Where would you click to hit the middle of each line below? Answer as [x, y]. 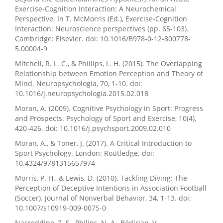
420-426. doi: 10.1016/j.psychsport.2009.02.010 [93, 128]
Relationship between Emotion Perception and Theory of [109, 74]
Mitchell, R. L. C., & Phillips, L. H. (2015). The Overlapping [109, 64]
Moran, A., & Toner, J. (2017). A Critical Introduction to [103, 143]
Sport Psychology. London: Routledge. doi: [85, 153]
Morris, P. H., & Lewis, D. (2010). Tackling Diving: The [101, 178]
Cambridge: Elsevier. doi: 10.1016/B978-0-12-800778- [103, 39]
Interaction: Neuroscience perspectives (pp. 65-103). [102, 29]
